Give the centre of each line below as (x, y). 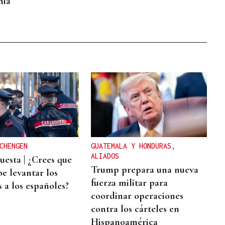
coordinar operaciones (137, 196)
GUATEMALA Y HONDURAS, (133, 146)
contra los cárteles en (135, 209)
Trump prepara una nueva (145, 170)
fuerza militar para (130, 183)
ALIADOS (105, 156)
